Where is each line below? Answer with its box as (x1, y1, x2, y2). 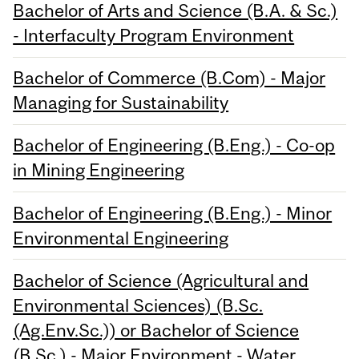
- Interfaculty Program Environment (13, 24, 295, 46)
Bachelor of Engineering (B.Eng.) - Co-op (13, 135, 336, 156)
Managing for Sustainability (13, 92, 229, 114)
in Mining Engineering (13, 159, 185, 181)
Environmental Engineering (13, 227, 229, 248)
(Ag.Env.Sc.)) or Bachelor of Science (13, 319, 300, 341)
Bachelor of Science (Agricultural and (13, 269, 309, 291)
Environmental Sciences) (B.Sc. (13, 294, 264, 316)
